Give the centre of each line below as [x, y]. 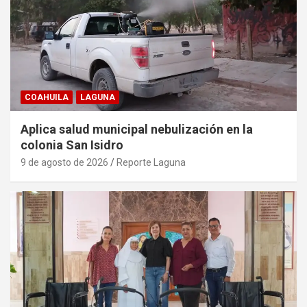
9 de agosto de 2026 [64, 162]
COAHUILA [47, 97]
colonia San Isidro [72, 145]
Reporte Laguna [151, 162]
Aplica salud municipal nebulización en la [137, 129]
